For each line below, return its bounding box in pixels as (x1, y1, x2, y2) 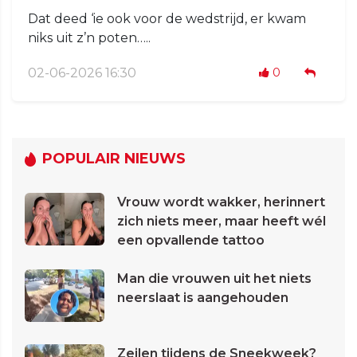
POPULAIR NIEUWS (42, 150, 186, 168)
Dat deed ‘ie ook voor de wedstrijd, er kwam (28, 11, 306, 27)
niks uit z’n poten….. (28, 30, 151, 46)
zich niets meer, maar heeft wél (117, 214, 326, 229)
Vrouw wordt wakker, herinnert (117, 194, 325, 210)
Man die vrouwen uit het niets (117, 271, 312, 287)
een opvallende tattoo (117, 233, 265, 249)
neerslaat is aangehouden (117, 290, 288, 306)
